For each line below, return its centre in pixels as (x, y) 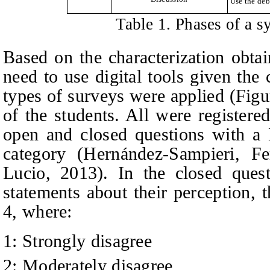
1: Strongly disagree (77, 240)
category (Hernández (83, 154)
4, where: (38, 212)
